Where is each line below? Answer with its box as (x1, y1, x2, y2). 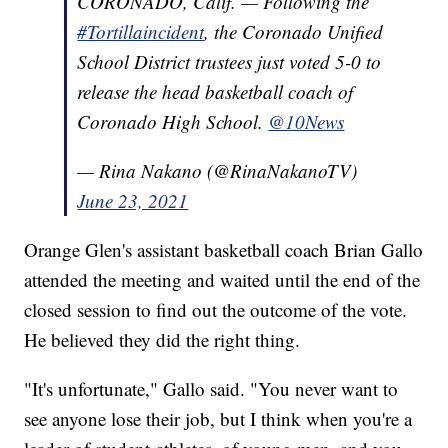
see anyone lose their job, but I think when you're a (24, 405, 413, 431)
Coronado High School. (77, 108, 269, 134)
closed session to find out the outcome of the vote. (24, 296, 408, 322)
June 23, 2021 (77, 187, 189, 213)
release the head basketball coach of (77, 78, 354, 104)
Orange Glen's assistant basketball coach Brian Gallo (24, 236, 424, 262)
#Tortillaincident (77, 18, 205, 44)
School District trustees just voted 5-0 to (77, 48, 382, 74)
